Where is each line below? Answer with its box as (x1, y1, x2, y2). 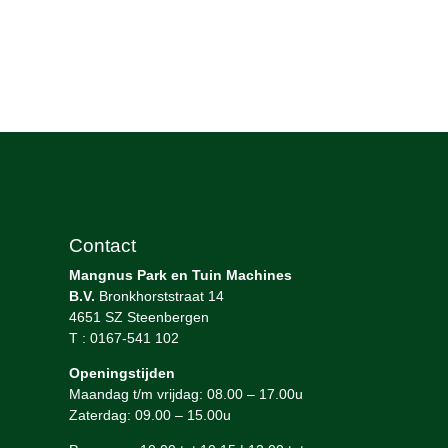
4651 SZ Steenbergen (68, 309, 209, 325)
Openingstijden (68, 365, 175, 381)
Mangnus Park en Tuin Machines (68, 267, 292, 283)
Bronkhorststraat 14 (94, 288, 224, 304)
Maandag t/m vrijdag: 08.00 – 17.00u (68, 386, 303, 402)
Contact (68, 235, 136, 256)
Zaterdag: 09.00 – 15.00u (68, 407, 231, 423)
